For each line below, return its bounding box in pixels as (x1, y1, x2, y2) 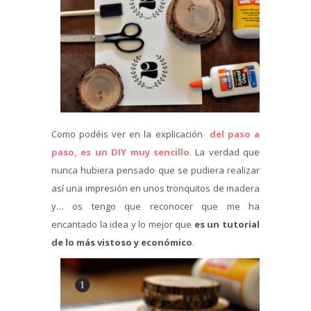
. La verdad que (189, 145, 260, 158)
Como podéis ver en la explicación (51, 127, 210, 140)
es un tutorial (194, 217, 260, 230)
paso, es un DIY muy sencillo (51, 145, 190, 158)
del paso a (209, 127, 260, 140)
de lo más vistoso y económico (51, 235, 192, 249)
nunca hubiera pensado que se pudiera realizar (51, 163, 260, 176)
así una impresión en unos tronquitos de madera (51, 181, 260, 194)
